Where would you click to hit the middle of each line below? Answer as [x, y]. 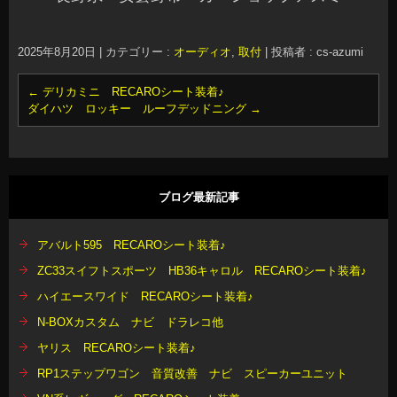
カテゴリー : [140, 52]
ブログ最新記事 [198, 197]
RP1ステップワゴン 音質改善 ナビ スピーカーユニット [192, 374]
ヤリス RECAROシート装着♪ [117, 348]
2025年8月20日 [57, 52]
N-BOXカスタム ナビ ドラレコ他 [130, 322]
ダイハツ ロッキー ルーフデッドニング [139, 109]
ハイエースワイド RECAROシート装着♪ [145, 296]
